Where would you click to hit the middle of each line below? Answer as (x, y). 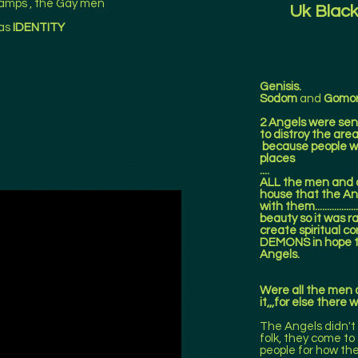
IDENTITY (39, 28)
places (277, 159)
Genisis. (280, 87)
